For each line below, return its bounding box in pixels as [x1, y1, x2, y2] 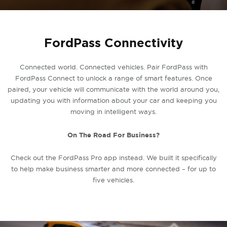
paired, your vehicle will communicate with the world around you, [8, 85, 219, 93]
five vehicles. [93, 176, 134, 184]
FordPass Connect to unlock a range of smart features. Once [15, 74, 212, 82]
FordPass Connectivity [44, 35, 183, 51]
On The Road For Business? [67, 131, 160, 139]
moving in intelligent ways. [70, 107, 157, 116]
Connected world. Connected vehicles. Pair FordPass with [19, 63, 208, 71]
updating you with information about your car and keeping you [10, 96, 217, 104]
